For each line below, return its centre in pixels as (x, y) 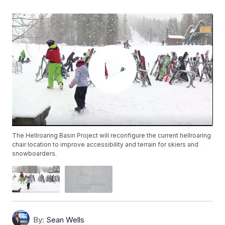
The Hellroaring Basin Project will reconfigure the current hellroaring (112, 136)
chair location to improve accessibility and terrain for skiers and (105, 145)
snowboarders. (35, 154)
